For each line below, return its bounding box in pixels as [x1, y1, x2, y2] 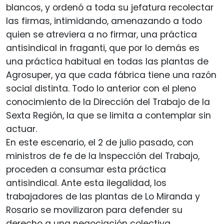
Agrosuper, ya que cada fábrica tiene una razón [6, 69, 216, 81]
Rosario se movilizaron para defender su [6, 204, 182, 216]
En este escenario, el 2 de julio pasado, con [6, 136, 193, 149]
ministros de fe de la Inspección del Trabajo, [6, 150, 199, 162]
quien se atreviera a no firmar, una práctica [6, 28, 197, 41]
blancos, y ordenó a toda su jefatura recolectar [6, 1, 213, 14]
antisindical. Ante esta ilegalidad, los [6, 177, 166, 189]
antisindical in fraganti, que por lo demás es [6, 42, 199, 54]
